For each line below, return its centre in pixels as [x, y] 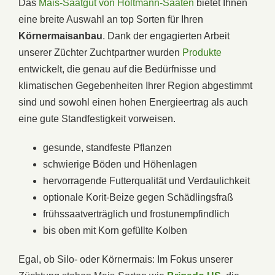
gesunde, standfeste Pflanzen [107, 147]
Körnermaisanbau [60, 36]
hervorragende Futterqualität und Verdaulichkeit [146, 180]
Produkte [202, 52]
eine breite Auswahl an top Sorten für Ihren [111, 19]
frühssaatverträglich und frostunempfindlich [136, 214]
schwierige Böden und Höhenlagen [120, 164]
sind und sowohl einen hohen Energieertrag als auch [133, 102]
